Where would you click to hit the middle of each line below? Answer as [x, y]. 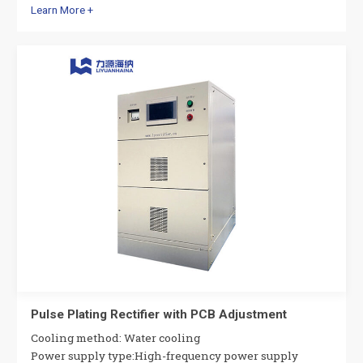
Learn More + [62, 9]
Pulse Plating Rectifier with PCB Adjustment [159, 314]
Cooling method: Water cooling [116, 337]
